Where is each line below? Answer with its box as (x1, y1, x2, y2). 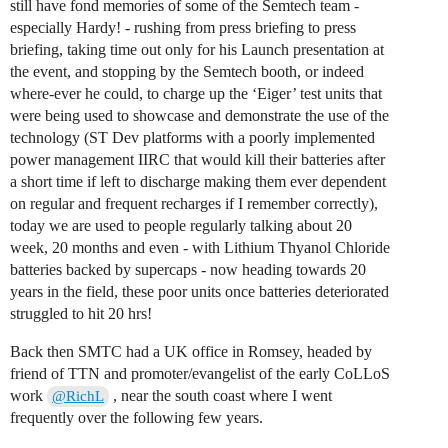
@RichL (52, 387, 105, 404)
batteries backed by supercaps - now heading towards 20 (10, 260, 366, 278)
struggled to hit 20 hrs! (10, 304, 152, 322)
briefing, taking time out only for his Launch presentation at (10, 40, 384, 58)
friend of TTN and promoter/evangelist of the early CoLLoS (10, 364, 390, 382)
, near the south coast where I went (109, 386, 333, 404)
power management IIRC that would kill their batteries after (10, 150, 385, 168)
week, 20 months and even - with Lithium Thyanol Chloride (10, 238, 390, 256)
